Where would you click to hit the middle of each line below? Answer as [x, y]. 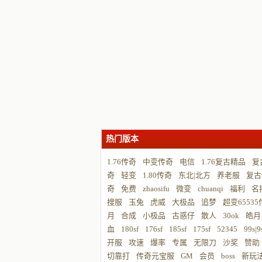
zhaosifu [156, 189]
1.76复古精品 [223, 162]
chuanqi [211, 189]
